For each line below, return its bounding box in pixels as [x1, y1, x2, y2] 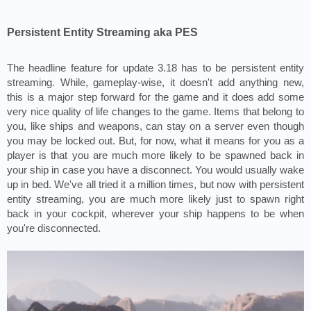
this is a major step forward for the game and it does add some [7, 92, 304, 103]
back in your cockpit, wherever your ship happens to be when [7, 208, 304, 220]
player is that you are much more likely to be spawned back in [7, 150, 304, 162]
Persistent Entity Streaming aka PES [7, 26, 198, 39]
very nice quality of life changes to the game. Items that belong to [7, 106, 304, 118]
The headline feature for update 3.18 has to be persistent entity [7, 62, 304, 74]
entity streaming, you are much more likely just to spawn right [7, 194, 304, 205]
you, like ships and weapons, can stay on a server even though [7, 121, 304, 133]
